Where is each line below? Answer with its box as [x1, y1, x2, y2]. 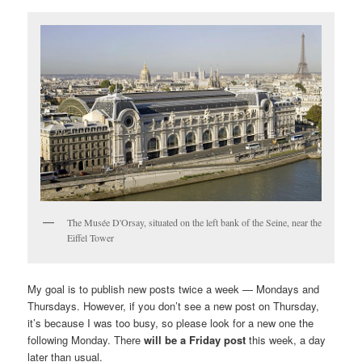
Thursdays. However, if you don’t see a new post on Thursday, [27, 297, 320, 314]
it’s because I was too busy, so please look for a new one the [27, 314, 314, 330]
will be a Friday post [144, 331, 246, 347]
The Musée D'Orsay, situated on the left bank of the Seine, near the [67, 216, 322, 229]
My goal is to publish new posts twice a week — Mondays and [27, 280, 320, 297]
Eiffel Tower [67, 231, 115, 245]
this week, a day [246, 331, 326, 347]
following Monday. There [27, 331, 145, 347]
